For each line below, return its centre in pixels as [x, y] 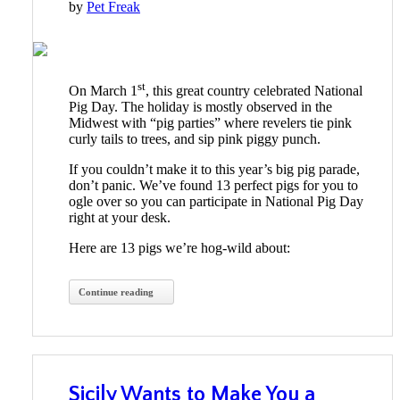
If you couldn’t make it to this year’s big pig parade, [214, 170]
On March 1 [103, 91]
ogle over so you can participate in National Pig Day [216, 202]
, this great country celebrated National [254, 91]
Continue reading [116, 292]
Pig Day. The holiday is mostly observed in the [200, 107]
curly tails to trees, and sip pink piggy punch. [196, 139]
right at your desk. [121, 218]
